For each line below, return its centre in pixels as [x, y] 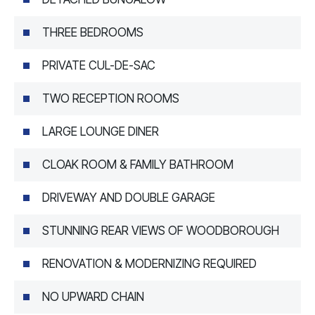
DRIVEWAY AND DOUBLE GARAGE [129, 197]
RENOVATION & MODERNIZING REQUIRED [149, 263]
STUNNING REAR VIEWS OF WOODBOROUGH [161, 230]
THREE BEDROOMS [93, 32]
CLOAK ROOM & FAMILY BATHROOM [138, 164]
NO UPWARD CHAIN [93, 296]
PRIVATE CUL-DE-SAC [99, 65]
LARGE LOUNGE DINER [101, 131]
